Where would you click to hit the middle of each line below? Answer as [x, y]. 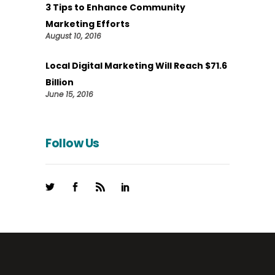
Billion [60, 82]
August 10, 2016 [73, 36]
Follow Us [72, 143]
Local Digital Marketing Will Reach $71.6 [136, 65]
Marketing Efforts [87, 24]
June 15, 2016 [69, 94]
